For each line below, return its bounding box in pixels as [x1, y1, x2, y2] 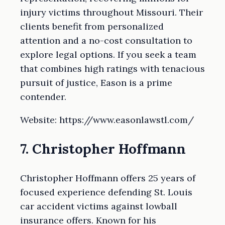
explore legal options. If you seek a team [20, 49, 196, 61]
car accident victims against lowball [20, 200, 177, 212]
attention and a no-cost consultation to [20, 35, 192, 47]
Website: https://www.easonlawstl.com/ [20, 114, 194, 126]
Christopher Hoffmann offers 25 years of [20, 172, 195, 184]
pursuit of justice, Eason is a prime [20, 77, 172, 89]
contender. [20, 91, 66, 103]
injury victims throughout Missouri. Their [20, 7, 203, 19]
